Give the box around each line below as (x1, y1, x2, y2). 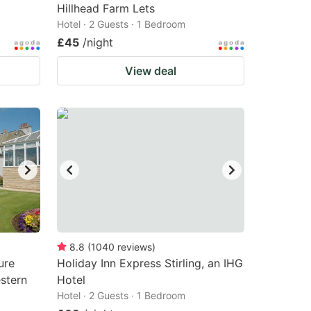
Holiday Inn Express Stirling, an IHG (57, 256, 243, 270)
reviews (117, 241, 152, 253)
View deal (125, 64, 176, 78)
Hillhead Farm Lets (57, 1, 155, 15)
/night (83, 35, 113, 49)
